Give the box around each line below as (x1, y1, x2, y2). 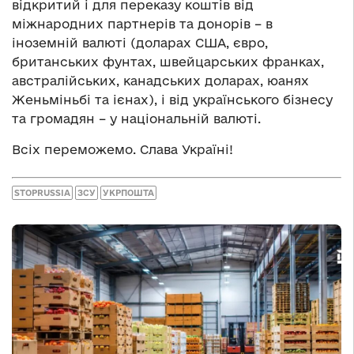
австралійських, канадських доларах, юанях (12, 73, 309, 88)
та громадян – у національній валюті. (12, 111, 261, 126)
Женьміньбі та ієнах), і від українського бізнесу (12, 92, 333, 107)
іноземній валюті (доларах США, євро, (12, 35, 268, 50)
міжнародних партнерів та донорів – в (12, 16, 273, 31)
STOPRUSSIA (14, 188, 70, 198)
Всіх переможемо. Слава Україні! (12, 141, 233, 156)
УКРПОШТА (103, 188, 154, 198)
